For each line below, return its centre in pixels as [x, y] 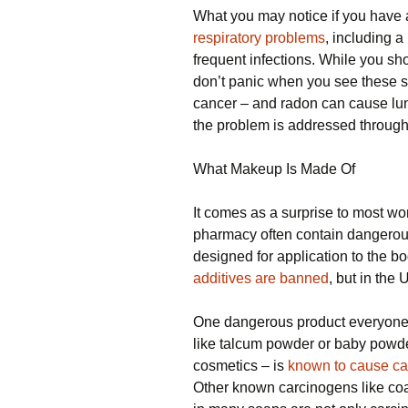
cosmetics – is [240, 366]
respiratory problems [259, 38]
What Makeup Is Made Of [274, 169]
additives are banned [261, 279]
